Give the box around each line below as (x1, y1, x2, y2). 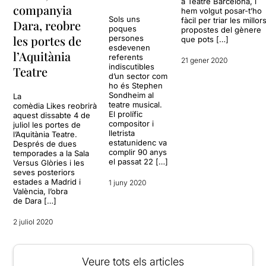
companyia (13, 2, 72, 18)
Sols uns (109, 14, 141, 24)
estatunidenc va (109, 138, 167, 148)
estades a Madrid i (13, 177, 81, 187)
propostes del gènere (181, 25, 262, 35)
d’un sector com (109, 71, 168, 81)
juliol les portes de (13, 120, 81, 130)
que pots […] (181, 34, 229, 45)
